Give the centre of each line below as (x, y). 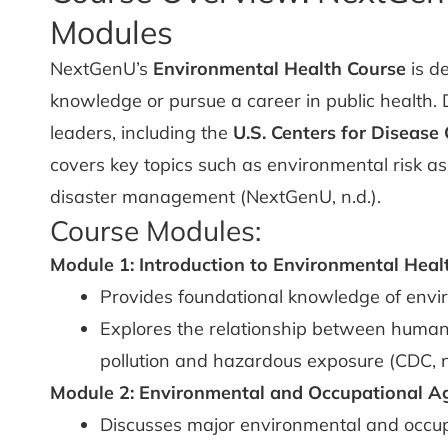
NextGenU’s (101, 68)
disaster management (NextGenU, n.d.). (215, 196)
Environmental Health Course (279, 68)
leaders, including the (141, 132)
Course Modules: (155, 230)
